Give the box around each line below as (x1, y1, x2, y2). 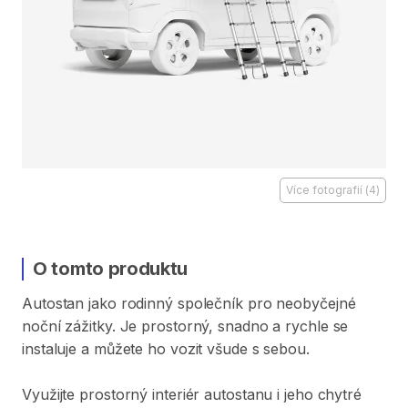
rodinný (120, 294, 173, 312)
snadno (218, 317, 269, 335)
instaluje (22, 340, 77, 358)
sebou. (263, 340, 310, 358)
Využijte (22, 385, 76, 403)
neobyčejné (276, 294, 356, 312)
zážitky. (65, 317, 116, 335)
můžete (93, 340, 144, 358)
